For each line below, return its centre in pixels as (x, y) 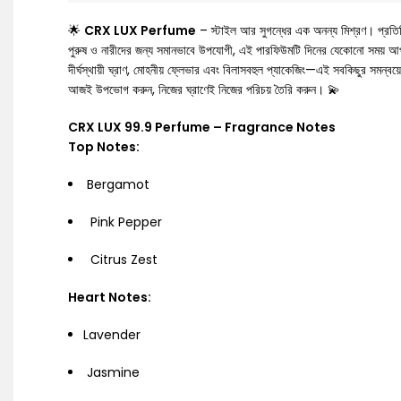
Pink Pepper (123, 222)
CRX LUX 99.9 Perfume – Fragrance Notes (202, 127)
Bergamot (116, 184)
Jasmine (111, 372)
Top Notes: (104, 147)
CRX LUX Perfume (140, 30)
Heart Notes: (110, 297)
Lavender (112, 335)
